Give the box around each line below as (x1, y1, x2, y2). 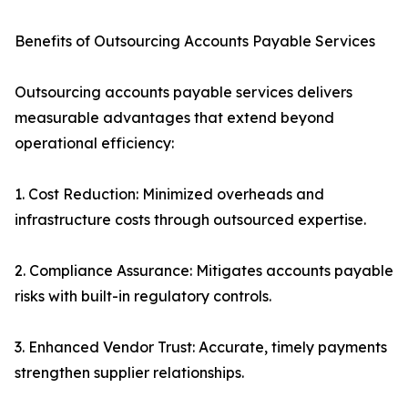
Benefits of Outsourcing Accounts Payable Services (15, 32, 375, 51)
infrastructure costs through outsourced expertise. (15, 210, 366, 229)
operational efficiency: (15, 134, 174, 153)
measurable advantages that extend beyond (15, 108, 334, 127)
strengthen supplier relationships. (15, 363, 244, 382)
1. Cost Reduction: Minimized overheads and (15, 185, 324, 204)
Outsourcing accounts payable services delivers (15, 83, 352, 102)
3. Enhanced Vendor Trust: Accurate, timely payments (15, 338, 387, 357)
